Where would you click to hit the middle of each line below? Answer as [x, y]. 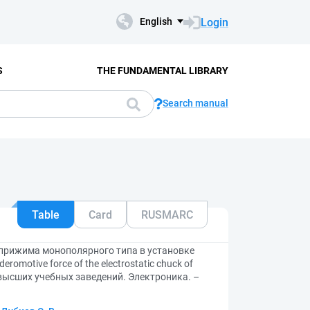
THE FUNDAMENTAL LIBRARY [162, 70]
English [156, 21]
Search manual [195, 103]
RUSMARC [167, 215]
